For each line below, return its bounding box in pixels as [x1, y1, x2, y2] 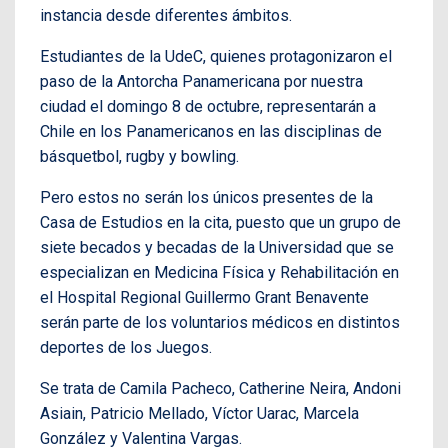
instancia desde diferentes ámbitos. [40, 5, 292, 25]
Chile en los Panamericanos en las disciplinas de [40, 121, 382, 141]
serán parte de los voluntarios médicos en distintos [40, 312, 400, 332]
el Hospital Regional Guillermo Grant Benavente [40, 287, 369, 307]
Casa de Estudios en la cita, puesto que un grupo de [40, 212, 401, 232]
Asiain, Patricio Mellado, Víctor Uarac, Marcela [40, 403, 359, 423]
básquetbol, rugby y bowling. [40, 146, 239, 166]
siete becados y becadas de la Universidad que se [40, 237, 394, 257]
